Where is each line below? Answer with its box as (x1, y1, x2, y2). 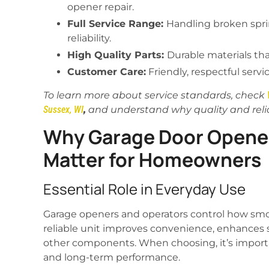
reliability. (67, 32, 111, 44)
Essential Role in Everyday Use (43, 178, 246, 199)
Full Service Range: (67, 17, 166, 29)
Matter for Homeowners (43, 146, 261, 173)
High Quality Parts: (67, 49, 167, 61)
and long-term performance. (43, 251, 180, 263)
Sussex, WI (43, 103, 83, 115)
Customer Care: (67, 65, 146, 77)
